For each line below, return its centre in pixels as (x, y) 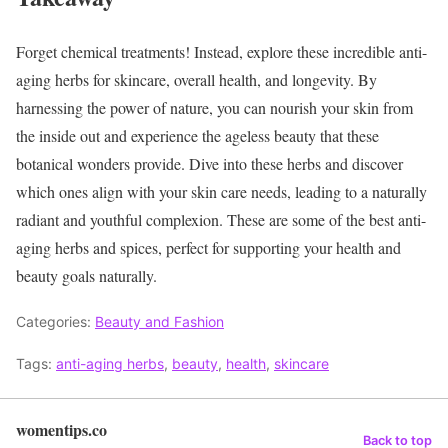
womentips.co (61, 429)
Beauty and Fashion (159, 321)
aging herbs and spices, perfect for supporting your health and (208, 247)
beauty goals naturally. (86, 275)
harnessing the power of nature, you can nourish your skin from (214, 107)
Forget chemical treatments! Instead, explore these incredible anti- (221, 51)
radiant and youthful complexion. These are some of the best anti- (221, 219)
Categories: (55, 321)
